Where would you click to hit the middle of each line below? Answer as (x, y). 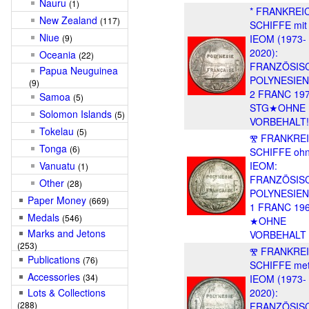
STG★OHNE (278, 108)
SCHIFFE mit (278, 25)
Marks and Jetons (67, 233)
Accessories (54, 277)
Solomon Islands (76, 114)
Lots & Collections (67, 292)
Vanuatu (57, 166)
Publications (54, 259)
